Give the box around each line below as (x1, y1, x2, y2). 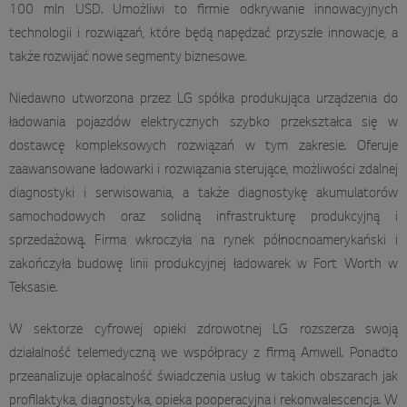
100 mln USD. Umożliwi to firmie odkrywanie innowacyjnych (9, 3, 398, 18)
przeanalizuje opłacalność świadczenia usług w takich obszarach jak (9, 370, 398, 385)
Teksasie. (9, 281, 57, 296)
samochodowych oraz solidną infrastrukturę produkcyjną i (9, 210, 398, 225)
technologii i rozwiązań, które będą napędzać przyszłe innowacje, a (9, 26, 398, 42)
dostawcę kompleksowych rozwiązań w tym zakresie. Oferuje (9, 139, 398, 154)
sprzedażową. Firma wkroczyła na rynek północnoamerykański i (9, 233, 398, 249)
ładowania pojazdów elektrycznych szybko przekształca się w (9, 115, 398, 131)
